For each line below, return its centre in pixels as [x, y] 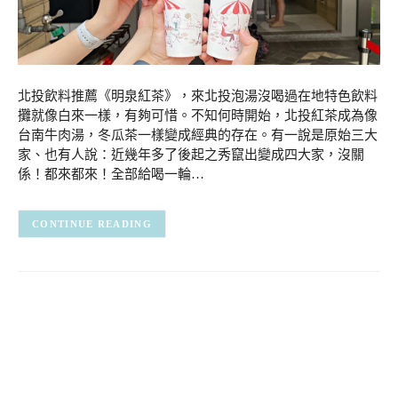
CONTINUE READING [92, 224]
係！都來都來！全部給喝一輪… [111, 174]
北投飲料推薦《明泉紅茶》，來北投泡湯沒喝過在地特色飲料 [198, 96]
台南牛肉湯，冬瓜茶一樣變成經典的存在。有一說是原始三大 [198, 135]
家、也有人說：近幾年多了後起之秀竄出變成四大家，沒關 [191, 154]
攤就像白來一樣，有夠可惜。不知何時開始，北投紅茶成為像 [198, 115]
